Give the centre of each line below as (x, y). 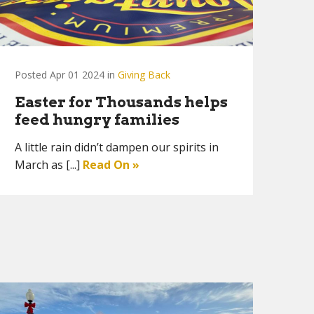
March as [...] (49, 165)
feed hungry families (97, 120)
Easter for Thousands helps (121, 102)
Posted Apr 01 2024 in (66, 75)
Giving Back (144, 75)
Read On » (111, 165)
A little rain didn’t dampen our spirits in (117, 147)
